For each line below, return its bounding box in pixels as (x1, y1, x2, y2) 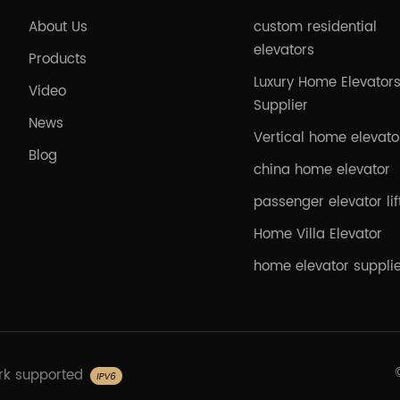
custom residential (254, 16, 378, 39)
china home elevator (254, 159, 391, 182)
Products (28, 48, 87, 71)
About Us (28, 16, 87, 39)
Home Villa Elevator (254, 223, 383, 246)
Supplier (254, 95, 309, 118)
